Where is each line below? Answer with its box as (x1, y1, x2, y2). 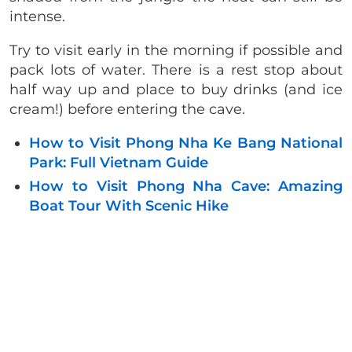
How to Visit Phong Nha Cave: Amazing (29, 177, 343, 195)
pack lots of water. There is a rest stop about (9, 60, 343, 79)
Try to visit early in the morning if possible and (9, 41, 343, 59)
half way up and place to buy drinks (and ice (9, 80, 343, 98)
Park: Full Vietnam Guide (29, 153, 208, 171)
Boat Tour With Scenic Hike (29, 196, 229, 214)
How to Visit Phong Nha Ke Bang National (29, 134, 343, 152)
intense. (9, 7, 65, 25)
